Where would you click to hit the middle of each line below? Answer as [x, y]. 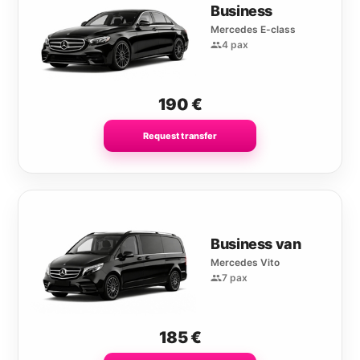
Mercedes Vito [245, 263]
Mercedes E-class [253, 30]
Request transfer [180, 135]
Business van [256, 244]
